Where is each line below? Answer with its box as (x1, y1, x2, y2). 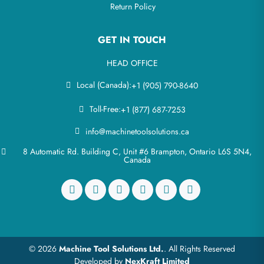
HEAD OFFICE (106, 57, 158, 69)
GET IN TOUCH (98, 33, 166, 47)
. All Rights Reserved (164, 243, 235, 255)
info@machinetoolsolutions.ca (85, 126, 189, 137)
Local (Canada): (77, 79, 131, 91)
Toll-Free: (89, 103, 121, 115)
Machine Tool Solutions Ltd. (59, 243, 164, 255)
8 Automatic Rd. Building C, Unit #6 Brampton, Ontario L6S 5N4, (23, 146, 252, 157)
